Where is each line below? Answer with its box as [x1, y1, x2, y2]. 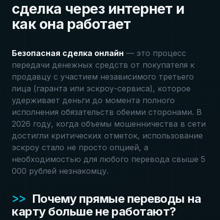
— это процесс [124, 48, 186, 58]
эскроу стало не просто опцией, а [12, 142, 148, 152]
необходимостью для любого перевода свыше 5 [12, 154, 205, 164]
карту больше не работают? [12, 204, 176, 219]
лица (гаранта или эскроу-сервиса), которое [12, 83, 191, 93]
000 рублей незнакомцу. [12, 166, 109, 176]
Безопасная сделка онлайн [12, 48, 124, 58]
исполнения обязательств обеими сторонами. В [12, 107, 202, 117]
